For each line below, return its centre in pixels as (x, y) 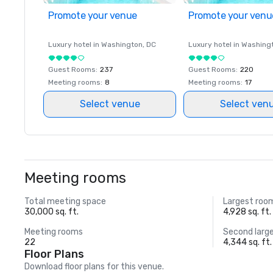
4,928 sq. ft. (247, 212)
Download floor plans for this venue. (94, 267)
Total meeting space (65, 201)
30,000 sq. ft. (51, 212)
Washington (122, 44)
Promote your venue (93, 16)
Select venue (110, 104)
